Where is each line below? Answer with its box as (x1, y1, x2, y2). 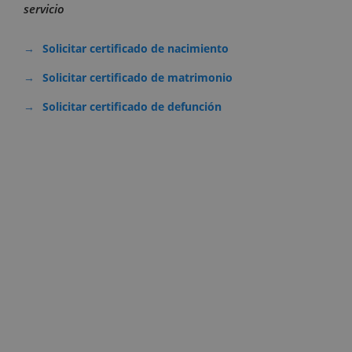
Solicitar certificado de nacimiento (42, 41, 229, 57)
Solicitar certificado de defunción (42, 99, 222, 115)
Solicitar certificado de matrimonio (42, 70, 233, 86)
